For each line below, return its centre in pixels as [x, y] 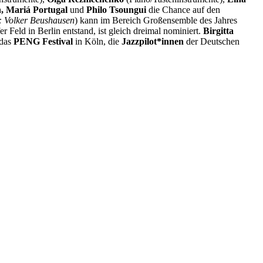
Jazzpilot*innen [153, 41]
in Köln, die [97, 41]
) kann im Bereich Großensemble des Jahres [156, 20]
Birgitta [218, 31]
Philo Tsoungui [116, 9]
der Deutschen [212, 41]
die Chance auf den [183, 9]
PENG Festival [43, 41]
